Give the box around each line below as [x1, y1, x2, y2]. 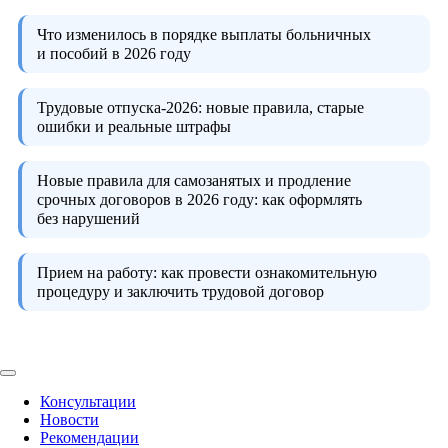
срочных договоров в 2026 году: [37, 190, 258, 208]
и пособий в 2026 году [37, 44, 191, 62]
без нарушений [37, 209, 140, 227]
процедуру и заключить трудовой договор [37, 282, 324, 300]
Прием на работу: [37, 263, 157, 281]
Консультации [40, 392, 136, 410]
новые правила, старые [202, 98, 364, 116]
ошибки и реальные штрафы [37, 117, 231, 135]
